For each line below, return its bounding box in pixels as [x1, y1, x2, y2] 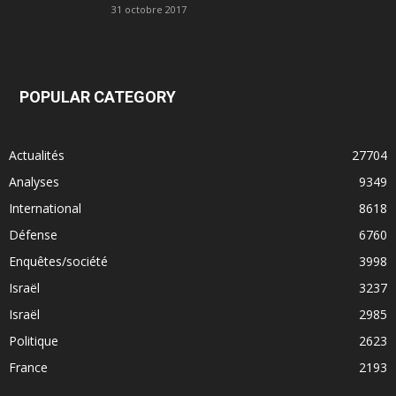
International [9, 200, 81, 217]
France [9, 359, 48, 377]
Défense [9, 226, 57, 244]
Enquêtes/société [9, 253, 108, 270]
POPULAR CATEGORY [19, 88, 176, 107]
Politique [9, 332, 58, 350]
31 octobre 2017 [111, 3, 187, 17]
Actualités [9, 147, 65, 164]
